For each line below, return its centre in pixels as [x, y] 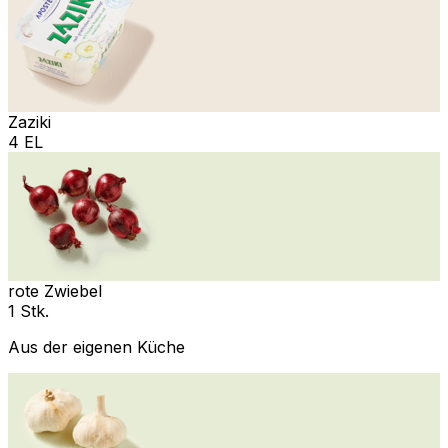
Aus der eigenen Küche [96, 346]
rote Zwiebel [55, 290]
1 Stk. [28, 310]
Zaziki [29, 121]
